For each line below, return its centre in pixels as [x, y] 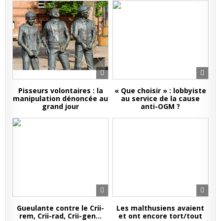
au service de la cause [161, 98]
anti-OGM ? [161, 106]
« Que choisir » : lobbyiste [161, 90]
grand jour [61, 106]
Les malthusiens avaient [161, 208]
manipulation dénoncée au [61, 98]
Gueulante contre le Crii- [61, 208]
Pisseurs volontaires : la [60, 90]
